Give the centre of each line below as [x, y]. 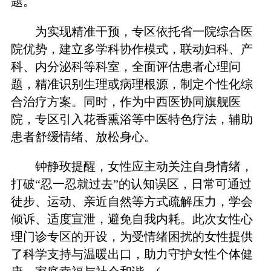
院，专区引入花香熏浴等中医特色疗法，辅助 [132, 119]
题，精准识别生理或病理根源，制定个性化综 [132, 84]
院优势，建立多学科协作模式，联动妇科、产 [132, 49]
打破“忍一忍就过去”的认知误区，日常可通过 [131, 184]
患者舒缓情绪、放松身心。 [83, 136]
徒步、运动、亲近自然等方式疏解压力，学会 [132, 201]
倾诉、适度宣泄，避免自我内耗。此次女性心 [132, 219]
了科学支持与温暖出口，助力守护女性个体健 [132, 254]
